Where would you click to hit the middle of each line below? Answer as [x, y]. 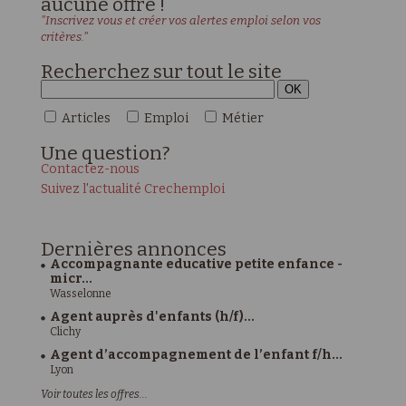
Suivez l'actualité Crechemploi [132, 189]
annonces [181, 249]
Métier [242, 118]
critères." [64, 37]
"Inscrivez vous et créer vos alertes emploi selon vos [180, 20]
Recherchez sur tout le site [161, 72]
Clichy [65, 332]
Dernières [88, 249]
